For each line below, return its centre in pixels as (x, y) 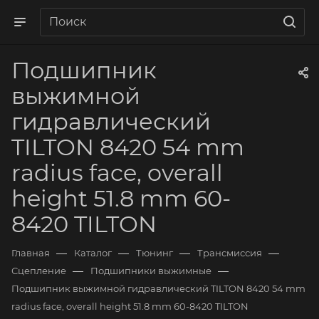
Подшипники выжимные (151, 271)
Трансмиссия (230, 253)
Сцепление (39, 271)
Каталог (93, 253)
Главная (31, 253)
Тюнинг (155, 253)
